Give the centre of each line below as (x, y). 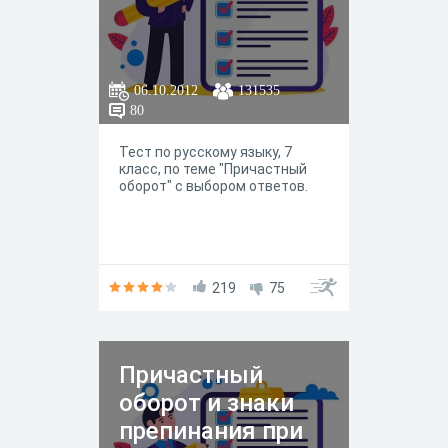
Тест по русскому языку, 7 (205, 152)
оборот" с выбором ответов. (213, 186)
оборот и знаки (206, 403)
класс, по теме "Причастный (213, 169)
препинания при (211, 431)
